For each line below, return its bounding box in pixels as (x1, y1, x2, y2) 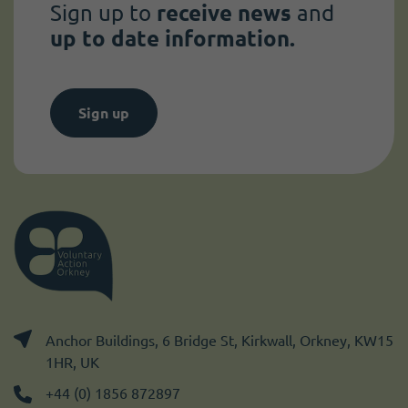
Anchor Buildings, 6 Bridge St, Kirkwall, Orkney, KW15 (46, 331, 393, 349)
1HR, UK (46, 353, 99, 371)
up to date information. (50, 25, 295, 51)
